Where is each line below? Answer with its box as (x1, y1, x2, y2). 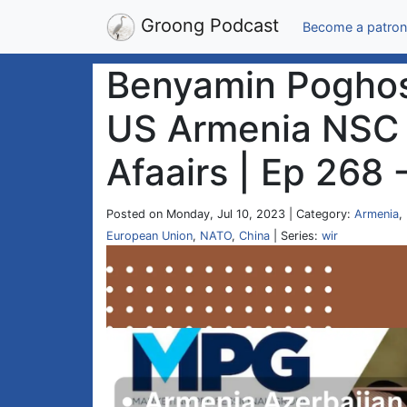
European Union (106, 229, 193, 243)
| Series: (270, 229, 322, 243)
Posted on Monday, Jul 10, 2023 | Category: (106, 207, 354, 221)
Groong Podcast (135, 15, 279, 36)
